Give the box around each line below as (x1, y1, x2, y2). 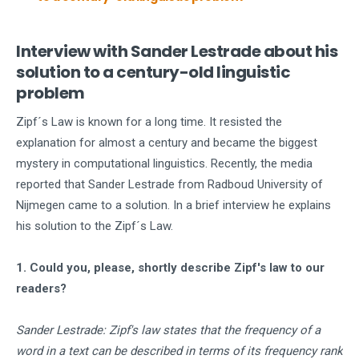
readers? (16, 281, 67, 296)
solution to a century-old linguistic (16, 61, 290, 83)
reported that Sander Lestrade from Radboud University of (16, 177, 323, 192)
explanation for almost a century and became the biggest (16, 135, 317, 150)
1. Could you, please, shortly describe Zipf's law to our (16, 260, 325, 275)
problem (16, 82, 85, 104)
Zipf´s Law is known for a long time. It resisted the (16, 115, 282, 129)
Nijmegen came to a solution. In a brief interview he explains (16, 198, 331, 212)
